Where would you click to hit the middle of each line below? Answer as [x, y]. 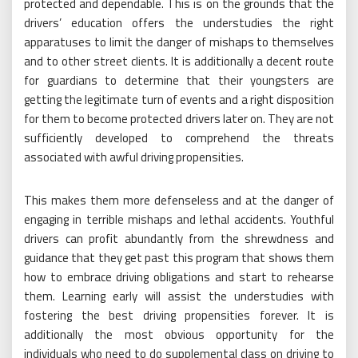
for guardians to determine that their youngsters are [179, 80]
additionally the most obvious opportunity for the [179, 334]
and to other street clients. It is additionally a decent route [179, 61]
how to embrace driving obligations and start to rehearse [179, 276]
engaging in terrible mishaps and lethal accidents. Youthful [179, 219]
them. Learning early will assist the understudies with [179, 296]
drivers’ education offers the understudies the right [179, 22]
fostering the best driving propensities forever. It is [179, 315]
